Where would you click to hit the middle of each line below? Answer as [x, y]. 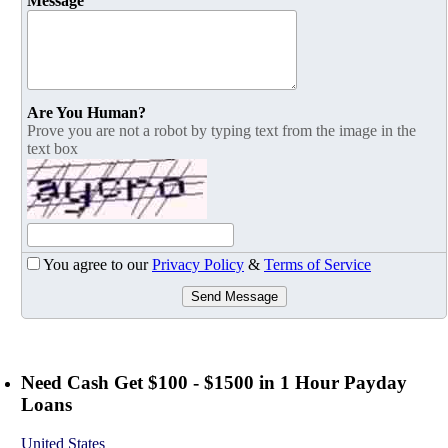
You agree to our [97, 265]
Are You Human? [86, 113]
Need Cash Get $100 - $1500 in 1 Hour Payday [214, 383]
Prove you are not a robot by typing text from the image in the [221, 131]
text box [52, 149]
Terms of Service [317, 265]
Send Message [234, 297]
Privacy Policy [198, 265]
